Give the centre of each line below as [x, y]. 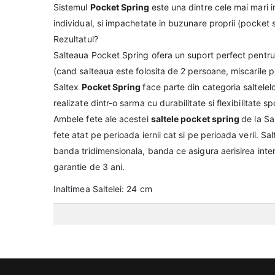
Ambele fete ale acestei [102, 118]
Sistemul [72, 7]
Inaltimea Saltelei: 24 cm [103, 188]
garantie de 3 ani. [89, 166]
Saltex [68, 87]
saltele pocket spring [196, 118]
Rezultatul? [76, 39]
